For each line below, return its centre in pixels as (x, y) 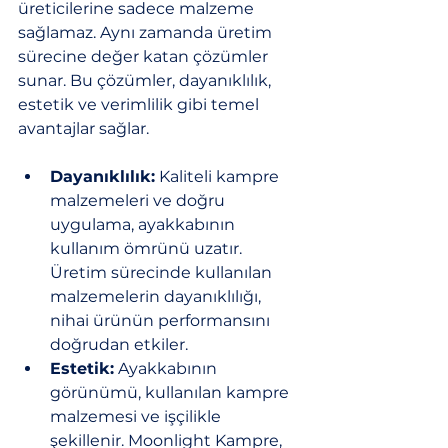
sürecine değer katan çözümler (145, 56)
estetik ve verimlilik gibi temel (140, 104)
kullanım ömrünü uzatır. (148, 248)
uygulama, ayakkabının (144, 224)
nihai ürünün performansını (162, 320)
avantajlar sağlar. (83, 128)
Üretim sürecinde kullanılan (163, 272)
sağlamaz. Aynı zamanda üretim (147, 32)
